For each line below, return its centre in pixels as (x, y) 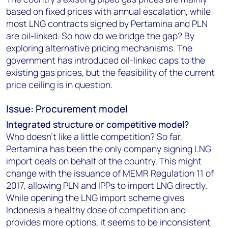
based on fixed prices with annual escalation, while (108, 11)
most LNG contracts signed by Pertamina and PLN (107, 23)
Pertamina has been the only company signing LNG (109, 149)
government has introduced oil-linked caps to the (106, 60)
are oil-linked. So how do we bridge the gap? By (100, 36)
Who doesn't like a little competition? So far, (94, 136)
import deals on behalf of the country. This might (104, 161)
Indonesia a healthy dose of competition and (96, 210)
